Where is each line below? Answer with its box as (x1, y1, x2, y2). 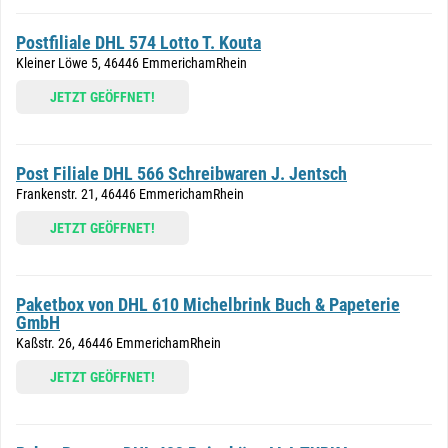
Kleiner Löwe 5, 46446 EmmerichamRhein (16, 55, 247, 71)
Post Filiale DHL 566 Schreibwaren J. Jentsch (16, 163, 347, 184)
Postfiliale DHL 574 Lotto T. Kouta (16, 32, 261, 53)
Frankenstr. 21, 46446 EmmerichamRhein (16, 186, 244, 202)
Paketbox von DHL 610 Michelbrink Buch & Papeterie (16, 294, 400, 315)
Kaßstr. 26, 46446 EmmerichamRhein (16, 335, 221, 351)
